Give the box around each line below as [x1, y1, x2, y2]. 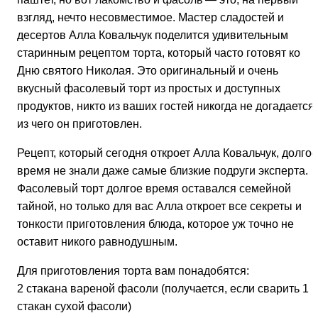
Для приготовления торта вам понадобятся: [17, 265, 249, 278]
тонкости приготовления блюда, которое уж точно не [17, 218, 294, 231]
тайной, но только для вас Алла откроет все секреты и [17, 200, 302, 213]
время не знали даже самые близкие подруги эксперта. [17, 165, 308, 177]
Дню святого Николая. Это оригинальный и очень [17, 65, 278, 77]
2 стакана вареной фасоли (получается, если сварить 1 [17, 283, 309, 295]
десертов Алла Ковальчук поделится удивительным [17, 29, 288, 42]
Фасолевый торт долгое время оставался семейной [17, 182, 291, 195]
